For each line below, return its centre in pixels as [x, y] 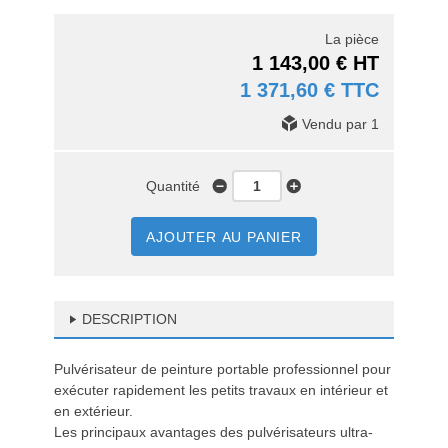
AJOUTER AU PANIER [224, 237]
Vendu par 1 [338, 124]
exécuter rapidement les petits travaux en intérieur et [221, 390]
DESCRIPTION [129, 319]
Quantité [179, 186]
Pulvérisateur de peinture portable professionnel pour [222, 369]
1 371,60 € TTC [309, 90]
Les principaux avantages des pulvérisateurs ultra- [213, 432]
